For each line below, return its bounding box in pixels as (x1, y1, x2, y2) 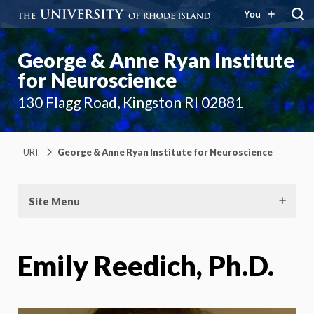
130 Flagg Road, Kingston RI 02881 (18, 93, 243, 111)
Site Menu (29, 195, 80, 207)
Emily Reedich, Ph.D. (18, 248, 274, 282)
